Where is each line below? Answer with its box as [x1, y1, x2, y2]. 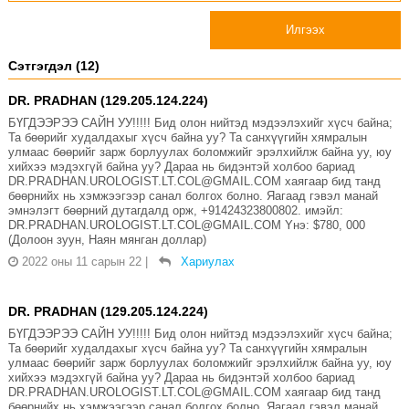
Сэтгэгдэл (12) [7, 58, 100, 74]
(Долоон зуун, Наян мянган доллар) [7, 233, 206, 247]
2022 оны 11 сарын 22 [21, 255, 142, 269]
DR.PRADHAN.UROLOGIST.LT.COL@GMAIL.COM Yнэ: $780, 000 [7, 218, 365, 233]
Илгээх [286, 23, 326, 37]
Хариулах [180, 255, 235, 269]
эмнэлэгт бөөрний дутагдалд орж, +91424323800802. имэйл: [7, 204, 343, 218]
